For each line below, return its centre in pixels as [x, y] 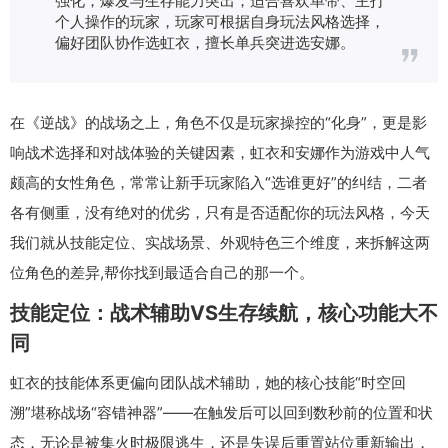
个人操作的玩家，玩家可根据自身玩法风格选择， [220, 20]
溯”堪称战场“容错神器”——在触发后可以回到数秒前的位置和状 [221, 412]
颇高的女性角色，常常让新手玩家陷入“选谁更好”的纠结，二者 [218, 182]
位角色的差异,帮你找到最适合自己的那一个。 [162, 272]
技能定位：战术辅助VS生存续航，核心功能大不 [224, 312]
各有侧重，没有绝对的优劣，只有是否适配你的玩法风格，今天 [220, 212]
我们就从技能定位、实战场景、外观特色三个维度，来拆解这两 [220, 242]
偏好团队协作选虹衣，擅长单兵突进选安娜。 [205, 41]
